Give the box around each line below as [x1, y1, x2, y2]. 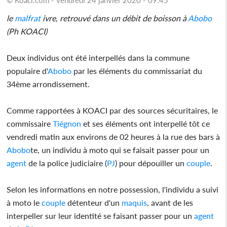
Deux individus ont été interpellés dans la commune [7, 52, 190, 62]
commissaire [7, 118, 53, 128]
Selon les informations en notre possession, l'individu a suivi [7, 184, 219, 194]
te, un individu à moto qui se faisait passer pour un [30, 144, 210, 155]
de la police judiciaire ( [26, 158, 107, 168]
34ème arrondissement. [7, 79, 90, 89]
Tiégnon [53, 118, 82, 128]
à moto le [7, 197, 42, 207]
